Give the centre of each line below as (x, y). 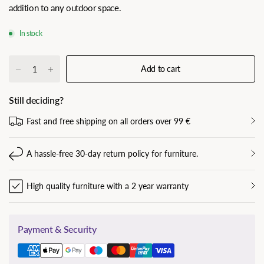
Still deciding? (36, 100)
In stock (31, 33)
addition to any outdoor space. (65, 7)
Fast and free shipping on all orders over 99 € (108, 121)
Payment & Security (57, 229)
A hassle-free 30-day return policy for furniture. (112, 153)
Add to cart (161, 68)
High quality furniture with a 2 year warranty (108, 186)
